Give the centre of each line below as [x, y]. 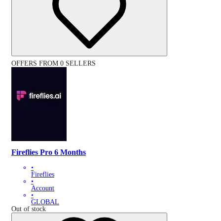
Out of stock [29, 209]
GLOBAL [45, 202]
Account [43, 188]
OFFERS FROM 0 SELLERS [54, 63]
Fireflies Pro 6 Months [49, 152]
